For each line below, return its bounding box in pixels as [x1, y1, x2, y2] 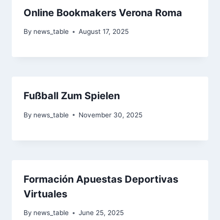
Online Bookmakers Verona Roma [24, 6, 182, 19]
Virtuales [24, 188, 67, 200]
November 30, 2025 [79, 110, 143, 119]
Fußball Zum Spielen [24, 90, 120, 102]
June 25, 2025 [79, 209, 124, 217]
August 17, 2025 [79, 27, 129, 36]
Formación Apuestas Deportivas [24, 173, 178, 185]
